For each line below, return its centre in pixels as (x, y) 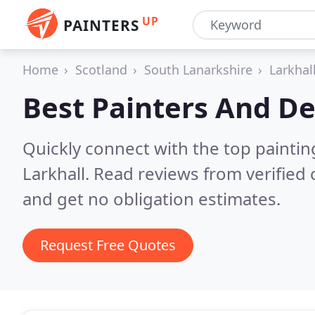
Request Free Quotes (108, 245)
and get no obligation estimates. (152, 199)
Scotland (101, 70)
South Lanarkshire (198, 70)
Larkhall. (58, 173)
